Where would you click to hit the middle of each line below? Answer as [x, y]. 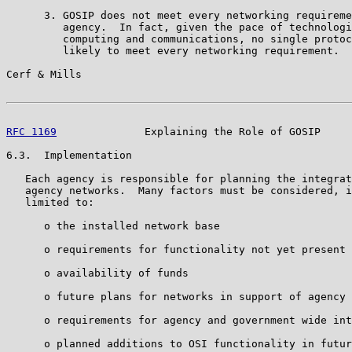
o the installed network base [113, 225]
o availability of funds [97, 273]
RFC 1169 [31, 131]
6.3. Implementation [69, 155]
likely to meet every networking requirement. [173, 50]
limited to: [50, 202]
